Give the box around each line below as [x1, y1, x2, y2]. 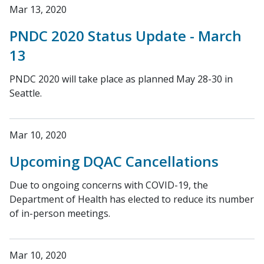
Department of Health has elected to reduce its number [9, 193, 254, 206]
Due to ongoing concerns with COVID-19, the [9, 179, 208, 192]
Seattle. [9, 87, 42, 100]
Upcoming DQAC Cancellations [9, 151, 219, 171]
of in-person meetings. [9, 207, 110, 220]
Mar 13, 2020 [9, 3, 67, 16]
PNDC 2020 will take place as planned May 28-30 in [9, 72, 233, 85]
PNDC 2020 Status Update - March [9, 26, 242, 45]
